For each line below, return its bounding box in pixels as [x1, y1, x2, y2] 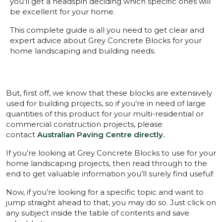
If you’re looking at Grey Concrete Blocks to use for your [6, 148, 216, 158]
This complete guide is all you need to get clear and [10, 25, 204, 35]
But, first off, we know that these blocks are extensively [6, 88, 212, 98]
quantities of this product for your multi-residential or [6, 109, 204, 119]
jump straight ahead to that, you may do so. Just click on [6, 198, 216, 208]
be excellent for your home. [10, 7, 115, 17]
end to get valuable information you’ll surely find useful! [6, 169, 214, 179]
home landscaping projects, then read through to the [6, 159, 207, 168]
